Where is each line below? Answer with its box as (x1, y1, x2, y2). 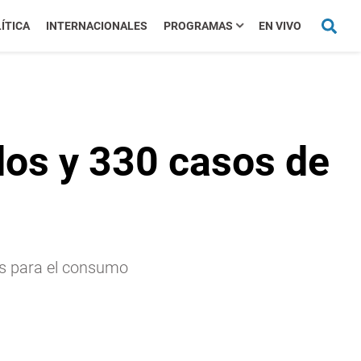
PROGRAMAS (163, 19, 233, 32)
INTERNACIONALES (45, 19, 147, 32)
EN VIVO (258, 19, 301, 32)
